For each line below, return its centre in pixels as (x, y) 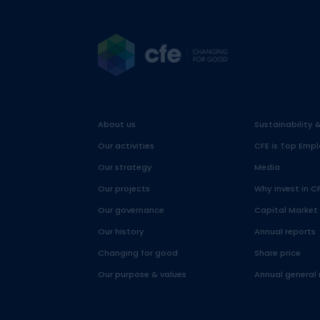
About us (116, 125)
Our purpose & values (142, 275)
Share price (277, 253)
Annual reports (285, 232)
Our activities (126, 146)
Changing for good (137, 253)
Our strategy (125, 167)
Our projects (124, 189)
